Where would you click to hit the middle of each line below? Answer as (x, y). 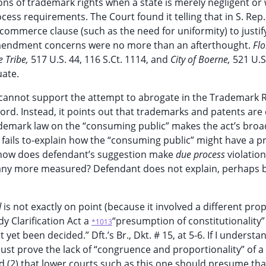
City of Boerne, (202, 59)
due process (202, 154)
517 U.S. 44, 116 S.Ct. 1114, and (101, 59)
